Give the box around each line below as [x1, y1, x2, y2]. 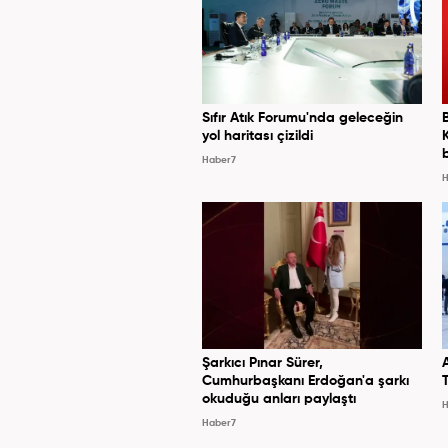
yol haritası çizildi [202, 129, 313, 144]
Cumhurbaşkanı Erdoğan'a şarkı [202, 374, 409, 389]
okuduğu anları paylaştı [202, 392, 356, 407]
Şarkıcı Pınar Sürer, [202, 356, 323, 371]
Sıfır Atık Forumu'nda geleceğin [202, 111, 403, 126]
